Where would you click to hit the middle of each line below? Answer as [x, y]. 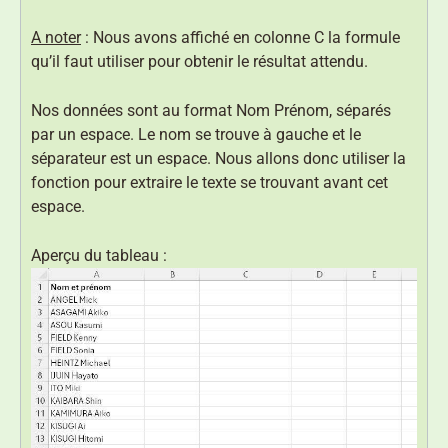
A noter [56, 37]
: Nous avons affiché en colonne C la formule [240, 37]
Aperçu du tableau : [99, 255]
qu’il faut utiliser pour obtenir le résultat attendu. [199, 61]
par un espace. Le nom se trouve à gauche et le [196, 134]
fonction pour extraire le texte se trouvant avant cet [209, 182]
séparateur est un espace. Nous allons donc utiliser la [218, 158]
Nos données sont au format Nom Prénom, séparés [211, 110]
